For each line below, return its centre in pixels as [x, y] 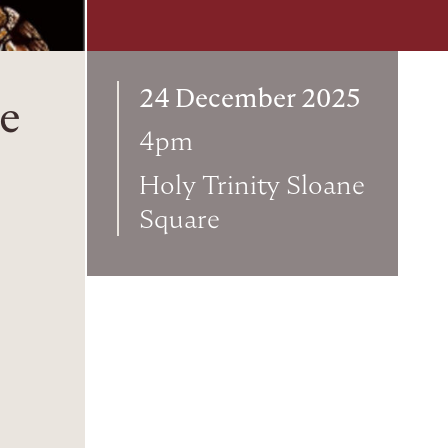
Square [179, 219]
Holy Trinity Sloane [252, 185]
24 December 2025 [250, 98]
